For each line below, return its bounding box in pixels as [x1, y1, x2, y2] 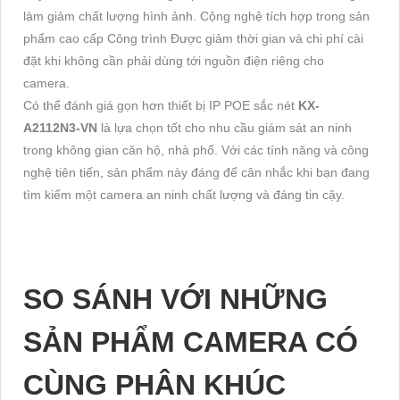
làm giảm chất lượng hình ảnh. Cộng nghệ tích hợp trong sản [23, 8, 370, 23]
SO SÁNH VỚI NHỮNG [23, 282, 328, 315]
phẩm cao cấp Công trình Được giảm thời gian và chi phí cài [23, 30, 363, 46]
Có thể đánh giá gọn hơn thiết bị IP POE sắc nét [23, 97, 298, 112]
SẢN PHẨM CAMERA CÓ [23, 325, 358, 358]
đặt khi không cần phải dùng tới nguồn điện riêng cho [23, 53, 324, 68]
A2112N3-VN [23, 120, 101, 135]
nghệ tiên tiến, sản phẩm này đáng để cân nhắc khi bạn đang [23, 164, 370, 179]
